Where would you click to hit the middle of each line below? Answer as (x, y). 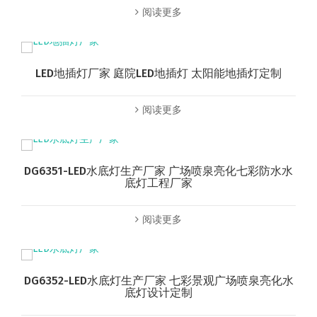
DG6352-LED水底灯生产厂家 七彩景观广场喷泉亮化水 (158, 281)
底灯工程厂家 (158, 183)
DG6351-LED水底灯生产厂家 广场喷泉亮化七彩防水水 (158, 171)
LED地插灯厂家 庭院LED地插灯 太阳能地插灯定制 (158, 74)
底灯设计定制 (158, 293)
